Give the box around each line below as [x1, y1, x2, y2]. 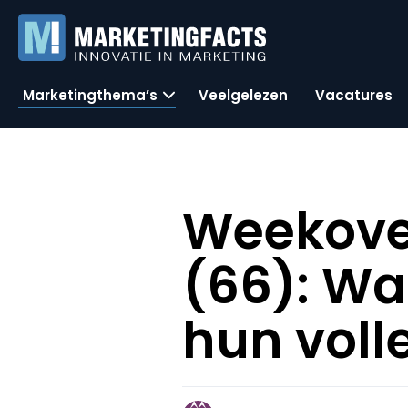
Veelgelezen [199, 85, 288, 105]
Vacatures [315, 85, 393, 105]
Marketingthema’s [23, 85, 158, 105]
